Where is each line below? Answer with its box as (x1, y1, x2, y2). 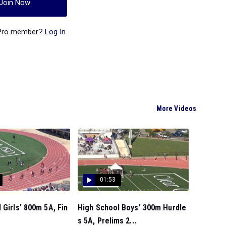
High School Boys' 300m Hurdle (78, 202, 186, 212)
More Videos (156, 104, 196, 112)
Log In (44, 27, 66, 36)
